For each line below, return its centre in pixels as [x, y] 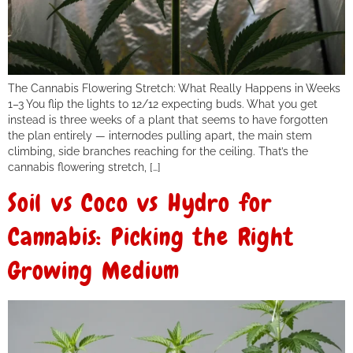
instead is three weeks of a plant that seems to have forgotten [168, 119]
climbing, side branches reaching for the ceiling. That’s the [158, 150]
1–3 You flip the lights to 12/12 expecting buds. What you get [163, 103]
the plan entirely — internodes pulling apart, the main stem [160, 135]
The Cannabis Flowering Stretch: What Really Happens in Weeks [174, 87]
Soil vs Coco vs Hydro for [140, 203]
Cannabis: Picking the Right [151, 236]
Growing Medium [94, 270]
